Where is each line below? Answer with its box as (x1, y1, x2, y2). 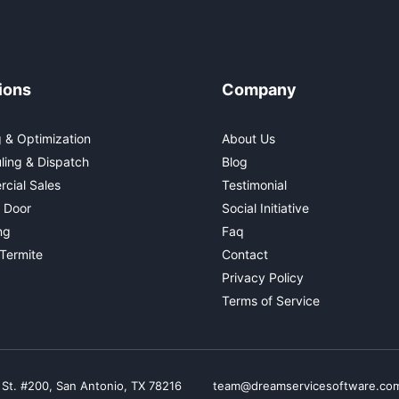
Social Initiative (222, 199, 309, 216)
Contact (222, 246, 268, 262)
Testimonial (222, 176, 287, 192)
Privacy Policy (222, 269, 304, 285)
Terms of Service (222, 292, 320, 308)
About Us (222, 130, 275, 146)
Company (222, 79, 297, 99)
